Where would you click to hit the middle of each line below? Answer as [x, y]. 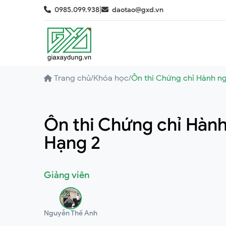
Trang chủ [72, 78]
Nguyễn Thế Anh [71, 213]
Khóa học [111, 78]
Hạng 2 [72, 143]
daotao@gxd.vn [138, 10]
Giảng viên [67, 175]
